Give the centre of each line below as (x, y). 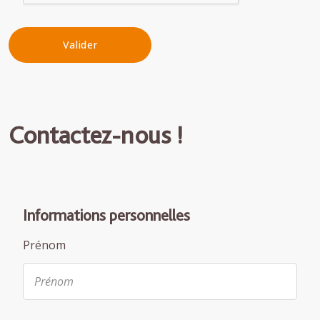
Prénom (44, 245)
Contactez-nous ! (96, 134)
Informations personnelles (106, 215)
